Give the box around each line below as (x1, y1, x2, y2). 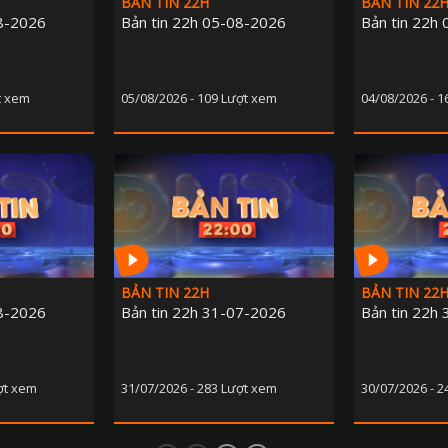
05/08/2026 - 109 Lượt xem (121, 89, 277, 108)
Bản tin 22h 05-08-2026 (121, 12, 286, 33)
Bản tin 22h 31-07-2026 (121, 302, 286, 323)
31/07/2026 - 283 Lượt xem (121, 379, 277, 398)
